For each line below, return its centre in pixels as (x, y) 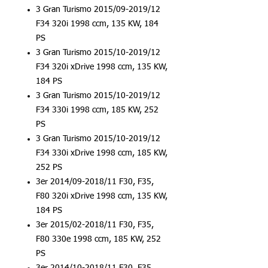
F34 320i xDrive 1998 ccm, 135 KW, (102, 67)
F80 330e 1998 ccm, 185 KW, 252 (98, 239)
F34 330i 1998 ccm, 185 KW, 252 (97, 110)
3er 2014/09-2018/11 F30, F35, (95, 182)
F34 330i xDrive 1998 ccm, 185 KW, (102, 153)
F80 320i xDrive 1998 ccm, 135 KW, (102, 196)
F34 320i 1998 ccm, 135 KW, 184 (97, 24)
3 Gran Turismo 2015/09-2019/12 (98, 10)
